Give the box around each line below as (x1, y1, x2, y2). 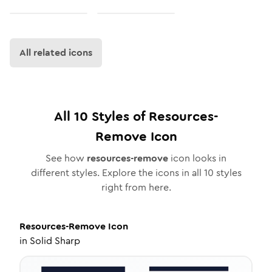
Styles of (87, 107, 149, 126)
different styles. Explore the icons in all (30, 166, 204, 180)
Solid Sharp (30, 234, 80, 248)
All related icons (19, 46, 92, 59)
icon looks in (168, 151, 226, 165)
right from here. (101, 180, 171, 194)
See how (46, 151, 87, 165)
